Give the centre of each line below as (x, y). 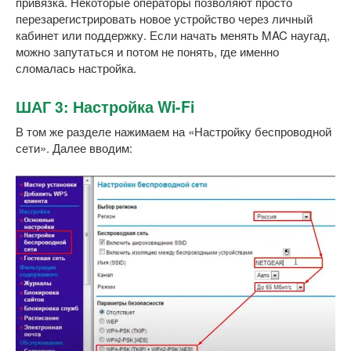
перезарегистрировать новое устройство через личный (164, 18)
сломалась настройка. (76, 67)
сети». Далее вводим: (74, 147)
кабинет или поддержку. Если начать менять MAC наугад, (173, 34)
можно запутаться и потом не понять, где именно (147, 51)
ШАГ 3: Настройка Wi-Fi (105, 106)
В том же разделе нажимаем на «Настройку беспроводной (174, 131)
